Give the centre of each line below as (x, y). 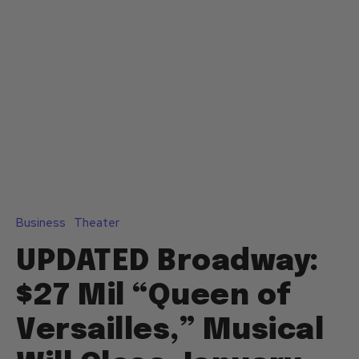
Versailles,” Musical (170, 331)
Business (41, 223)
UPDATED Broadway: (168, 262)
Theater (97, 223)
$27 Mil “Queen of (154, 297)
